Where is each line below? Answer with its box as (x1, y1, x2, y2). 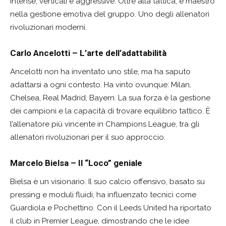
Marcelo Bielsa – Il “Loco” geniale (10, 157, 142, 168)
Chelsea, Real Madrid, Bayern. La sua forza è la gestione (10, 93, 210, 102)
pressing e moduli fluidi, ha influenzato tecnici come (10, 190, 196, 199)
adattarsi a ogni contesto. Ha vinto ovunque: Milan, (10, 80, 191, 89)
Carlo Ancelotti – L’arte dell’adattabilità (10, 47, 166, 58)
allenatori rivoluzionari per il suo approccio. (10, 132, 165, 142)
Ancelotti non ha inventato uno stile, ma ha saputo (10, 67, 191, 76)
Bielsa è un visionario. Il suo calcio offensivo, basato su (10, 177, 205, 186)
